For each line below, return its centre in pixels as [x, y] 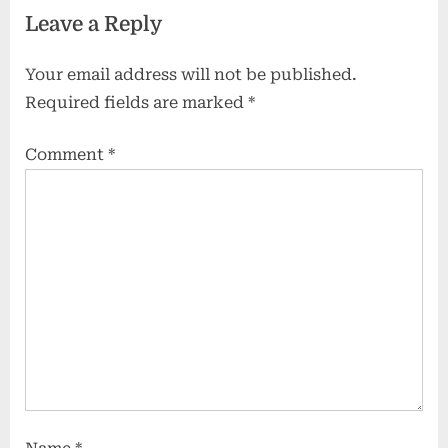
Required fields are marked [136, 102]
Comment [66, 154]
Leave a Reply [93, 23]
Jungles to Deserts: [327, 20]
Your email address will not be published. [191, 74]
